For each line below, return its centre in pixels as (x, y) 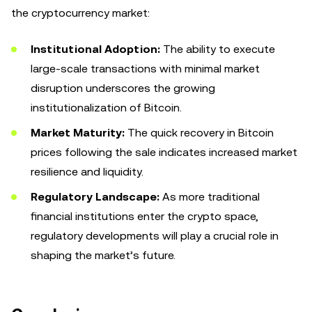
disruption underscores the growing (123, 88)
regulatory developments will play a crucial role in (155, 236)
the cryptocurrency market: (80, 13)
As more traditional (210, 197)
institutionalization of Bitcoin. (106, 108)
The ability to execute (218, 49)
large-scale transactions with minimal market (145, 69)
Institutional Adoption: (95, 49)
